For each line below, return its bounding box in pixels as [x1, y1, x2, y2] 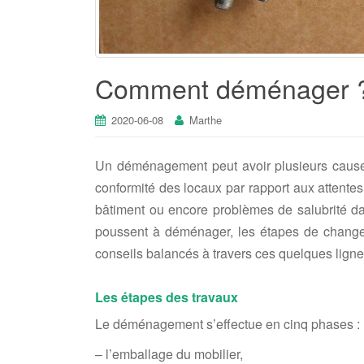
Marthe [189, 111, 222, 128]
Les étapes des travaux [95, 287, 238, 306]
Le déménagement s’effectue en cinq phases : [95, 314, 360, 333]
